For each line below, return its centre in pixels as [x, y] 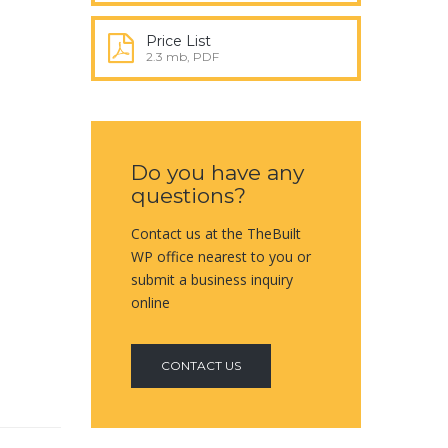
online [150, 302]
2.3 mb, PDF [182, 56]
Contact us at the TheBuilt [216, 233]
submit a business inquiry [212, 279]
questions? [188, 195]
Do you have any [217, 172]
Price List [178, 41]
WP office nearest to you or [221, 256]
